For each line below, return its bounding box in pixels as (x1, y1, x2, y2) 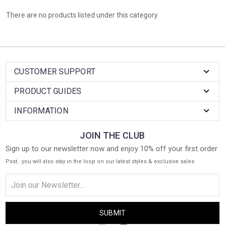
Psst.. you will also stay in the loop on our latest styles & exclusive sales (6, 158, 194, 165)
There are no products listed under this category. (6, 11, 159, 20)
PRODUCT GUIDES (14, 86, 82, 96)
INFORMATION (14, 106, 68, 116)
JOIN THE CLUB (80, 130, 145, 141)
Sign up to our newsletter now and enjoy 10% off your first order (6, 144, 217, 154)
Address (6, 185, 32, 194)
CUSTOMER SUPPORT (14, 67, 95, 77)
